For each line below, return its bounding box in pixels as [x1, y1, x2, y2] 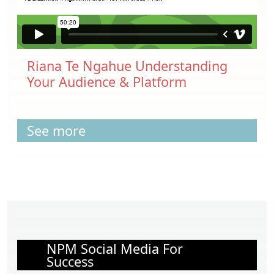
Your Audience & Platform [27, 73, 187, 91]
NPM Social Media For [46, 240, 183, 258]
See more [27, 122, 86, 140]
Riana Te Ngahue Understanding [27, 57, 228, 75]
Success [46, 253, 94, 271]
